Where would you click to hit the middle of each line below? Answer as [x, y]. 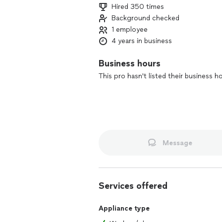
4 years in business [142, 41]
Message [177, 143]
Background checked [145, 18]
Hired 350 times [138, 7]
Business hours [130, 63]
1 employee [130, 29]
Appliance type [124, 208]
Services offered [133, 186]
